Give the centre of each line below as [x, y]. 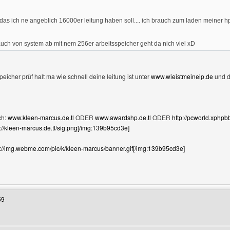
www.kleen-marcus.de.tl [41, 117]
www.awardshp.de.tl [123, 117]
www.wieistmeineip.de [182, 76]
